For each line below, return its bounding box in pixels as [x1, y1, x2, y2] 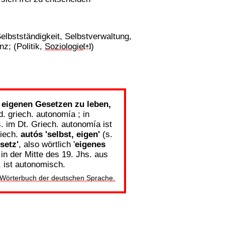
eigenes [74, 139, 105, 149]
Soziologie [45, 41, 84, 52]
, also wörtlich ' [18, 139, 75, 149]
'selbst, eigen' [45, 129, 100, 139]
